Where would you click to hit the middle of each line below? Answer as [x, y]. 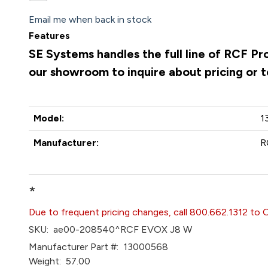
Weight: [45, 261]
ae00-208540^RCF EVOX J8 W [121, 229]
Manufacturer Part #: [74, 247]
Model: [49, 118]
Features [50, 36]
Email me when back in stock [90, 19]
